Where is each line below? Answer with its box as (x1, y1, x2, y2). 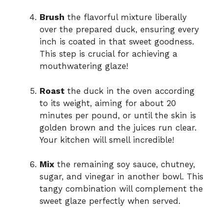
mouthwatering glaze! (40, 61, 128, 71)
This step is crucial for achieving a (40, 49, 177, 59)
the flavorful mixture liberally (65, 12, 187, 22)
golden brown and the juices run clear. (40, 122, 197, 132)
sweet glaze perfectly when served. (40, 196, 180, 206)
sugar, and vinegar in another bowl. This (40, 172, 203, 182)
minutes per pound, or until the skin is (40, 110, 196, 120)
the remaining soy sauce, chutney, (54, 159, 195, 170)
